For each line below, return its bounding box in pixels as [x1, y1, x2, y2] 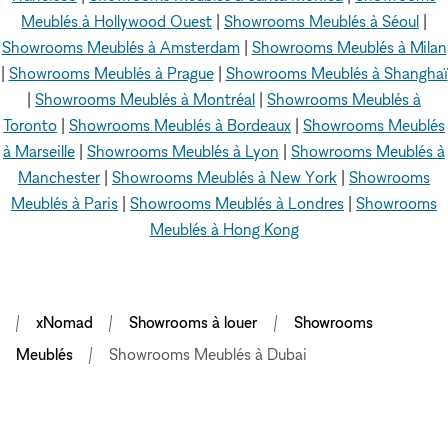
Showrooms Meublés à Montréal [35, 89, 255, 109]
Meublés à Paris [11, 193, 118, 213]
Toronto [3, 115, 57, 135]
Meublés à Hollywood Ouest [21, 11, 212, 31]
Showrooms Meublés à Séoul [224, 11, 419, 31]
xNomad [36, 312, 93, 332]
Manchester [18, 167, 100, 187]
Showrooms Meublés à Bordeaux [69, 115, 291, 135]
